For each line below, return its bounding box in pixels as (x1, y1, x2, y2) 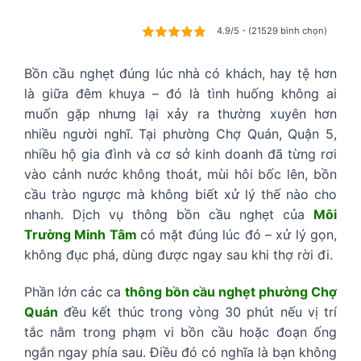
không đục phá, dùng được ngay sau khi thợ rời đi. (24, 247, 333, 263)
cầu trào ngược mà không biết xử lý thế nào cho (24, 186, 337, 203)
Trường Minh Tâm (24, 226, 137, 243)
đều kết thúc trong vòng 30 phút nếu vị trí (58, 303, 337, 320)
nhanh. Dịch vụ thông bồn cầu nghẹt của (24, 206, 313, 223)
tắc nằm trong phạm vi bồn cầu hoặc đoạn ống (24, 323, 337, 340)
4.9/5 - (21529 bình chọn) (217, 25, 327, 37)
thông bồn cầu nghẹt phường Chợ (125, 283, 337, 300)
